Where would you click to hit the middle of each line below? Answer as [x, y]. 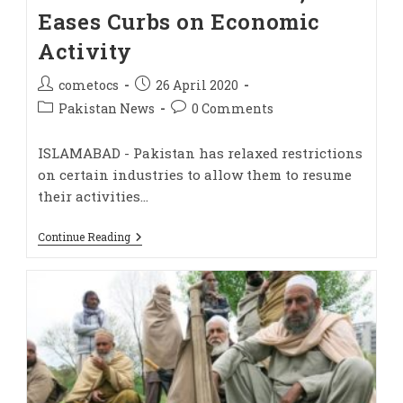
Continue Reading [85, 236]
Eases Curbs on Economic [179, 21]
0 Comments [233, 108]
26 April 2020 [197, 85]
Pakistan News [107, 108]
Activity [85, 51]
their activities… [94, 196]
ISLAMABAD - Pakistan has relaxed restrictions [201, 152]
